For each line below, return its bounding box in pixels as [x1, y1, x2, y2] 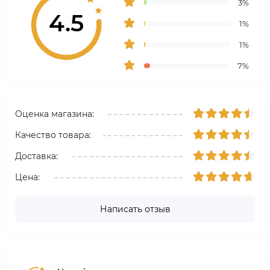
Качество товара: [15, 130, 91, 140]
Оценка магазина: [15, 108, 94, 119]
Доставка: [15, 151, 58, 162]
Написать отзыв [99, 204, 171, 215]
